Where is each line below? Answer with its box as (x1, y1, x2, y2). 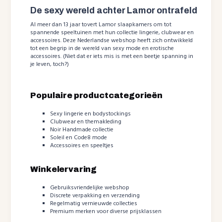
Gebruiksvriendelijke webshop (50, 182, 130, 193)
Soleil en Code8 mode (50, 132, 108, 143)
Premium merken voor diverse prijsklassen (50, 206, 162, 217)
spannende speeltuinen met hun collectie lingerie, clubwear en (30, 27, 194, 38)
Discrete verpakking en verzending (50, 190, 140, 201)
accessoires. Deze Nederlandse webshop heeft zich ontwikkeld (30, 35, 193, 46)
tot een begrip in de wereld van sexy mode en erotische (30, 43, 174, 54)
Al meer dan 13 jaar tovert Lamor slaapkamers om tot (30, 19, 172, 30)
